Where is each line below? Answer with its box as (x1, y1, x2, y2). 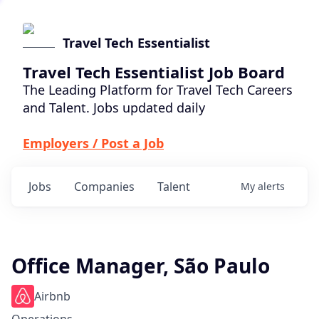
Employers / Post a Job (23, 135, 164, 152)
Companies (74, 179, 135, 194)
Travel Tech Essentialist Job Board (23, 61, 285, 83)
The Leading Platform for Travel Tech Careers (23, 81, 293, 98)
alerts (258, 179, 285, 193)
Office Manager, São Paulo (11, 252, 270, 279)
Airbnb (34, 288, 70, 304)
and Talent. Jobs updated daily (23, 99, 205, 116)
